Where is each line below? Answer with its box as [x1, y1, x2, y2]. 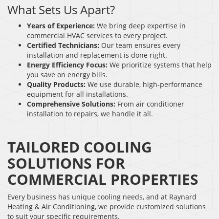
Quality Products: [27, 79, 86, 89]
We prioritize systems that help [108, 60, 212, 69]
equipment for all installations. [27, 89, 128, 99]
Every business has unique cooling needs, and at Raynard [7, 192, 197, 201]
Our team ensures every [99, 40, 180, 50]
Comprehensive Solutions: [27, 99, 115, 109]
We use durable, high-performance [86, 79, 202, 89]
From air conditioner [115, 99, 184, 109]
